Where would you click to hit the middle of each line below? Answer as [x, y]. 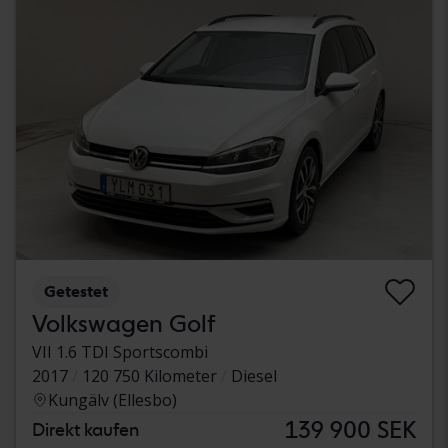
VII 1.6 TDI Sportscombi [120, 351]
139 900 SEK [350, 429]
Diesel [254, 375]
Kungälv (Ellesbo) [112, 399]
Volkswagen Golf [124, 323]
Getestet [76, 291]
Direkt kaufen [85, 429]
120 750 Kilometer [149, 375]
